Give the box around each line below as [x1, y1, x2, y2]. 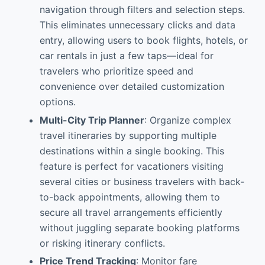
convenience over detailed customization [39, 80, 224, 92]
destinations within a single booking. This [39, 144, 224, 157]
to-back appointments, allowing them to [39, 190, 220, 203]
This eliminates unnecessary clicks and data [39, 18, 235, 31]
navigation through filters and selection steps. [39, 3, 245, 15]
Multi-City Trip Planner [39, 114, 144, 126]
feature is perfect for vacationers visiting [39, 160, 224, 172]
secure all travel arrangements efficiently [39, 206, 222, 218]
